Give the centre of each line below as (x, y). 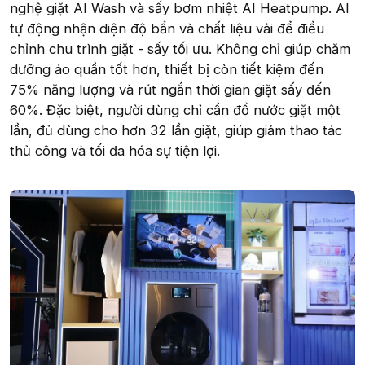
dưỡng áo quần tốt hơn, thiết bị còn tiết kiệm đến (167, 69)
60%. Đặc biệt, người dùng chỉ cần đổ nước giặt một (175, 110)
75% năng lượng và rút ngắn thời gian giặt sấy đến (170, 89)
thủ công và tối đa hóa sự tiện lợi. (115, 150)
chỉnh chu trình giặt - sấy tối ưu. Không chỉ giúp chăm (180, 48)
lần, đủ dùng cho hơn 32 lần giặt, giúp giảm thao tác (176, 130)
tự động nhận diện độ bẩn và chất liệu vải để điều (167, 28)
